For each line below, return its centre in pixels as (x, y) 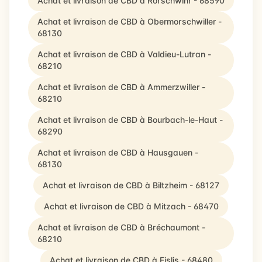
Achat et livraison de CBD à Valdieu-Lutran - (124, 54)
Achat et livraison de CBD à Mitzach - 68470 (131, 206)
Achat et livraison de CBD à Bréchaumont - (121, 227)
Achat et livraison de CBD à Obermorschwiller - (130, 21)
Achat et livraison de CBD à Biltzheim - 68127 (131, 185)
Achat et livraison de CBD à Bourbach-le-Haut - (130, 120)
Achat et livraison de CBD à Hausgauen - (118, 152)
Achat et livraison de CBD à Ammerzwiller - (121, 87)
